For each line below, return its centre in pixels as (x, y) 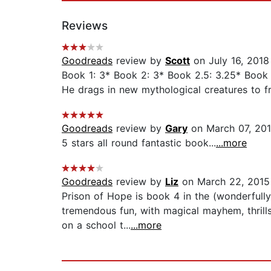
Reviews (85, 26)
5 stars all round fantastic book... (139, 143)
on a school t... (96, 225)
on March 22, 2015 (224, 182)
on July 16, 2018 (230, 61)
